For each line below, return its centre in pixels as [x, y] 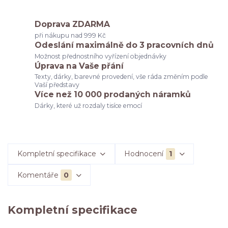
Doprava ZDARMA [73, 24]
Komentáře [38, 175]
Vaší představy [57, 85]
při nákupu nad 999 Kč [70, 36]
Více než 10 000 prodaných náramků [113, 95]
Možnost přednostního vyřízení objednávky [101, 56]
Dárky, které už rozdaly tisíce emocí [89, 105]
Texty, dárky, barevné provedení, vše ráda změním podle [122, 77]
